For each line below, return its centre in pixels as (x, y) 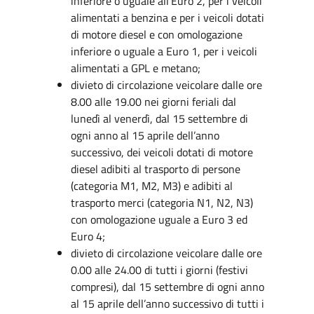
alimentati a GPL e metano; (135, 68)
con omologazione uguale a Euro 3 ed (159, 219)
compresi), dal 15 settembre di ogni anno (167, 287)
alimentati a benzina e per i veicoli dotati (167, 18)
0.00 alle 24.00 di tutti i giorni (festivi (159, 270)
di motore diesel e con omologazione (156, 34)
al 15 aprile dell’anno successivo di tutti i (167, 303)
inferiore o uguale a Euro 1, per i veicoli (164, 51)
